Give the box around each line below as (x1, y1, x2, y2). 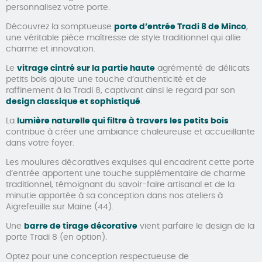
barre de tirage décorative (24, 222, 137, 230)
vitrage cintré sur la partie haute (17, 64, 155, 73)
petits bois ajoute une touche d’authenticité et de (6, 75, 206, 84)
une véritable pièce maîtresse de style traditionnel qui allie (6, 33, 241, 42)
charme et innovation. (6, 44, 95, 53)
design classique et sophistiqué (6, 97, 140, 106)
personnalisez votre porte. (6, 3, 110, 12)
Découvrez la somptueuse (6, 22, 114, 31)
